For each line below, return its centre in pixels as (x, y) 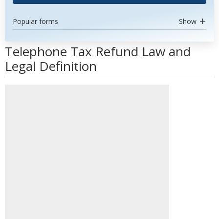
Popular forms (35, 21)
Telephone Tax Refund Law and (98, 51)
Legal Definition (51, 66)
